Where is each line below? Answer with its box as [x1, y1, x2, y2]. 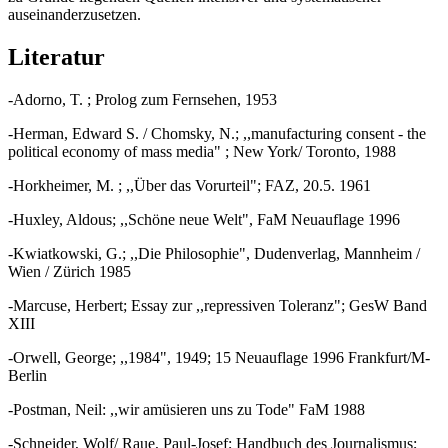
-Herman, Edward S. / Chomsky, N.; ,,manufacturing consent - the [8, 125, 426, 143]
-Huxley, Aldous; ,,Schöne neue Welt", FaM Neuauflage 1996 [8, 211, 400, 229]
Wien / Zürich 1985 [8, 263, 131, 281]
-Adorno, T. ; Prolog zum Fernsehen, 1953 [8, 91, 277, 109]
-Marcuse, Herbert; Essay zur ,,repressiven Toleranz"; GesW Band [8, 297, 427, 315]
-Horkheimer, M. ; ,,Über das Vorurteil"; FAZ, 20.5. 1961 [8, 177, 371, 195]
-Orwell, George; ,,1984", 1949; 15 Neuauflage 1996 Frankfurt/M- [8, 349, 430, 367]
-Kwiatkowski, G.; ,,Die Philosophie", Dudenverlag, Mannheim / [8, 245, 420, 263]
